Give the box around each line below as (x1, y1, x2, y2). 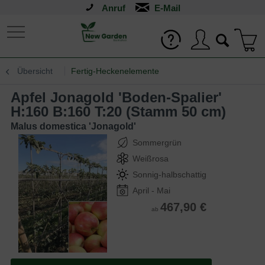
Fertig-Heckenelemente (71, 66, 159, 76)
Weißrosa (132, 154, 169, 163)
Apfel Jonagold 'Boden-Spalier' (11, 89, 21, 105)
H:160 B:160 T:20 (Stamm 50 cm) (11, 104, 226, 119)
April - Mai (132, 186, 170, 195)
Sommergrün (132, 138, 182, 147)
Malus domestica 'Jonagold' (11, 121, 136, 131)
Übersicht (17, 66, 53, 76)
